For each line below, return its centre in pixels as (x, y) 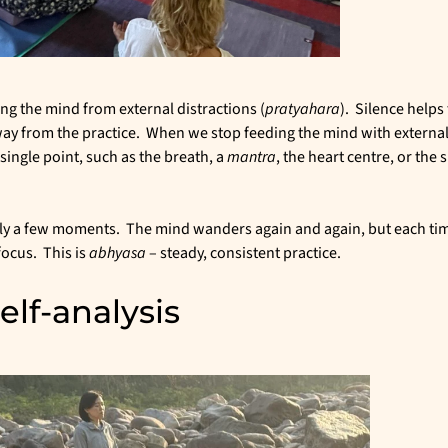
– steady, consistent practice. (243, 252)
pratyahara (302, 108)
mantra (251, 156)
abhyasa (117, 252)
